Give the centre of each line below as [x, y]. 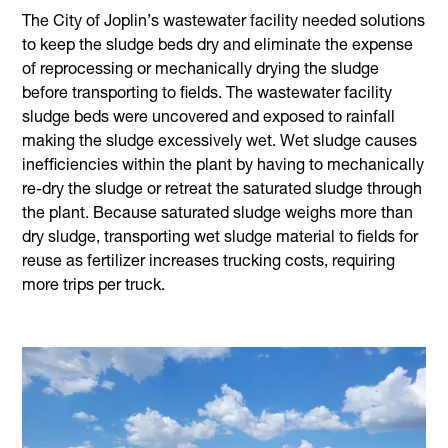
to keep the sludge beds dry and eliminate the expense [218, 46]
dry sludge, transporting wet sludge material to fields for [220, 238]
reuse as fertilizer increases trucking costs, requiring [209, 262]
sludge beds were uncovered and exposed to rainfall [209, 118]
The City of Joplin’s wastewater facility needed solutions [224, 22]
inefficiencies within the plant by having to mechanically [223, 166]
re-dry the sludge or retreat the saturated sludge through [222, 190]
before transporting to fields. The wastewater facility [207, 94]
